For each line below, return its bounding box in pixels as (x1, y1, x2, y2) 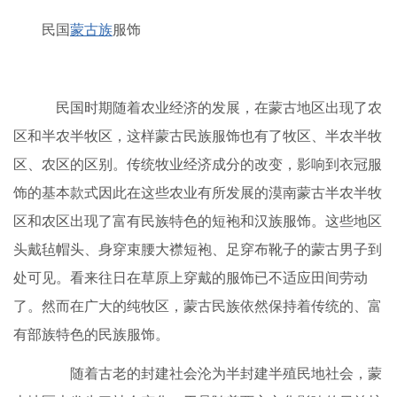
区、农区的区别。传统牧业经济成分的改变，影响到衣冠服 (13, 157, 382, 172)
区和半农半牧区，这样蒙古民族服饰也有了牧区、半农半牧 (13, 128, 382, 144)
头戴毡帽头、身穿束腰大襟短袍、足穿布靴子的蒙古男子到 (13, 242, 382, 257)
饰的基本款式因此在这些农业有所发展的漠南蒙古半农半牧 (13, 185, 382, 200)
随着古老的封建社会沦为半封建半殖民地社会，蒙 (42, 366, 382, 381)
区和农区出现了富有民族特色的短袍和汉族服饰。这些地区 (13, 214, 382, 229)
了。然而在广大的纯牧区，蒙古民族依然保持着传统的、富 (13, 299, 382, 314)
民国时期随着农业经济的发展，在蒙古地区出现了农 (42, 100, 382, 115)
